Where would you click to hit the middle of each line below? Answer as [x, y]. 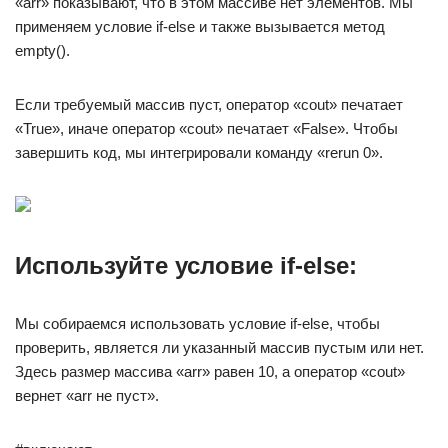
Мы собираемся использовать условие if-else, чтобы [197, 323]
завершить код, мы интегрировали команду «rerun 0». [199, 152]
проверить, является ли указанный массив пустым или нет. [219, 347]
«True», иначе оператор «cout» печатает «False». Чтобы [206, 128]
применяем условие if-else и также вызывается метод [200, 26]
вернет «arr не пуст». [87, 395]
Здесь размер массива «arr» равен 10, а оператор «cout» [210, 371]
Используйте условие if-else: [186, 265]
